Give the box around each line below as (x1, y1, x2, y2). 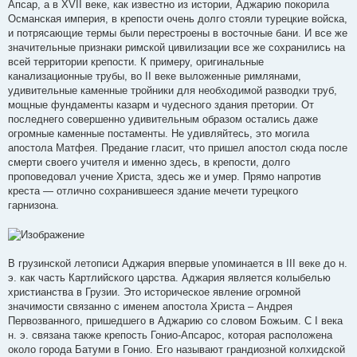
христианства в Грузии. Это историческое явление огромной (8, 285, 300, 298)
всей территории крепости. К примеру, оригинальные (8, 56, 264, 69)
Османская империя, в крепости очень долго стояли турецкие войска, (8, 13, 347, 25)
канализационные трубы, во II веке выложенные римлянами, (8, 70, 301, 83)
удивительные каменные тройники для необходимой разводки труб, (8, 84, 337, 97)
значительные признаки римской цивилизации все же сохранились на (8, 41, 345, 54)
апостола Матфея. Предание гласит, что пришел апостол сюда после (8, 142, 347, 155)
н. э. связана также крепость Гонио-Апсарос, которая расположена (8, 328, 332, 341)
